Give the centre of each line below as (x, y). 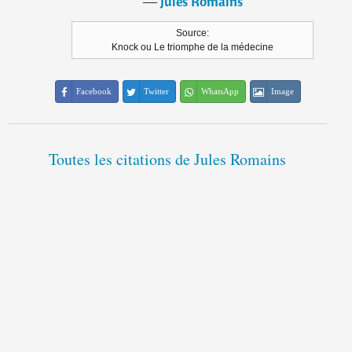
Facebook (94, 92)
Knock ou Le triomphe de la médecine (193, 48)
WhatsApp (220, 92)
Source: (193, 33)
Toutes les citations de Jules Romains (168, 159)
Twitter (157, 92)
